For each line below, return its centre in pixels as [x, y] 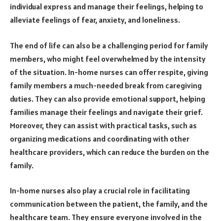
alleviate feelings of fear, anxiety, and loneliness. [95, 20]
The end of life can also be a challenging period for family [109, 45]
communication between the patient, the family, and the [109, 204]
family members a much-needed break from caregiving [106, 85]
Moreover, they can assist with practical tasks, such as [103, 125]
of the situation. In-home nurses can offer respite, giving [109, 72]
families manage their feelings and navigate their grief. [106, 112]
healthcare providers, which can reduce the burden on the [110, 152]
